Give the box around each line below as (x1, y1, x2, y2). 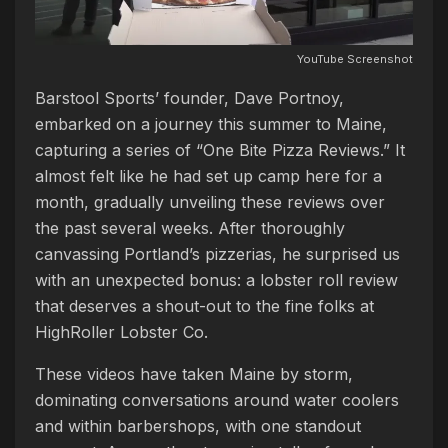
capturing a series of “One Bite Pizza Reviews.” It (35, 140, 405, 160)
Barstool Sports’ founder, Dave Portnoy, (35, 88, 344, 108)
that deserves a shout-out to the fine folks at (35, 296, 374, 316)
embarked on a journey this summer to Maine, (35, 114, 387, 134)
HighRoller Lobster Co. (35, 322, 208, 342)
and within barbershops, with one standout (35, 416, 361, 436)
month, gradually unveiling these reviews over (35, 192, 385, 212)
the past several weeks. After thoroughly (35, 218, 345, 238)
